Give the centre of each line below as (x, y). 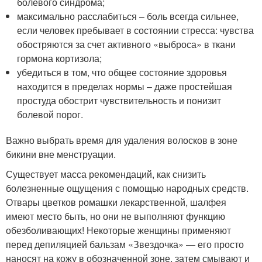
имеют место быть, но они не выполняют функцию (116, 216)
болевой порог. (50, 114)
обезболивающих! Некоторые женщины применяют (118, 230)
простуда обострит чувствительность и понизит (119, 100)
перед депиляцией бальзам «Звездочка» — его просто (125, 244)
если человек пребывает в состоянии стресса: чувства (136, 30)
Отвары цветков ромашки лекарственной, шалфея (116, 202)
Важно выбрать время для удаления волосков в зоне (122, 140)
